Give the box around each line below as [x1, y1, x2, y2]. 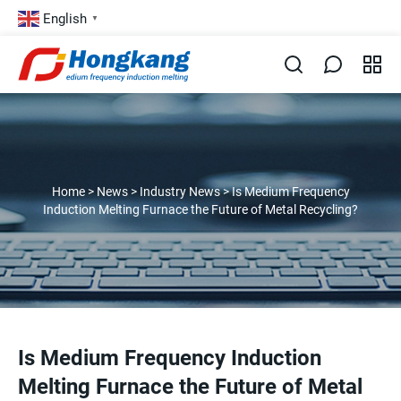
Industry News [139, 184, 220, 199]
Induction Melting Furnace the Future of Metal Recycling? [43, 202, 358, 217]
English [43, 10, 87, 27]
